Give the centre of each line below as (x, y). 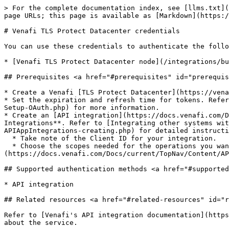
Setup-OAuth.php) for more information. (82, 108)
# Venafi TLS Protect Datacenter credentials (92, 31)
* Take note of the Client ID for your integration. (8, 138)
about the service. (41, 223)
